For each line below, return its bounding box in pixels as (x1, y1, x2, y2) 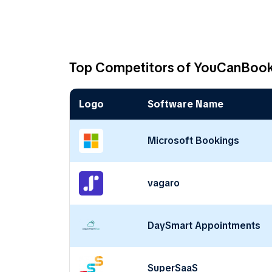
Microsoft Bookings (148, 134, 239, 147)
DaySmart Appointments (148, 219, 260, 232)
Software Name (148, 98, 223, 110)
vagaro (148, 177, 180, 189)
